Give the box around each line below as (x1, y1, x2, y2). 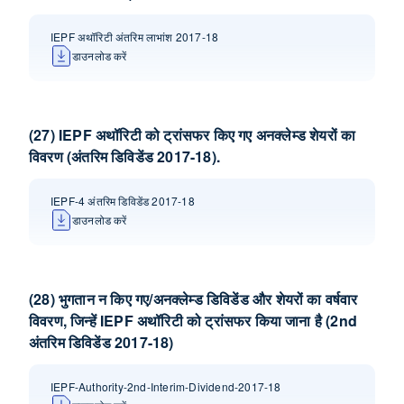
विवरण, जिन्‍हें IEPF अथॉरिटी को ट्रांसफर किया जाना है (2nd (29, 310, 357, 331)
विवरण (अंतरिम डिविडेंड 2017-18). (29, 146, 220, 167)
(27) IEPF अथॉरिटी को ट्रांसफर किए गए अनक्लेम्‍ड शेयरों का (29, 124, 356, 145)
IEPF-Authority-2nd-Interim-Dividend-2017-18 (50, 379, 281, 394)
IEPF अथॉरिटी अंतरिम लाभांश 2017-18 (50, 29, 219, 44)
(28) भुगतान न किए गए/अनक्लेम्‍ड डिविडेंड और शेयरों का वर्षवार (29, 289, 358, 309)
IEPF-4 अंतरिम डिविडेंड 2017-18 (50, 193, 195, 208)
